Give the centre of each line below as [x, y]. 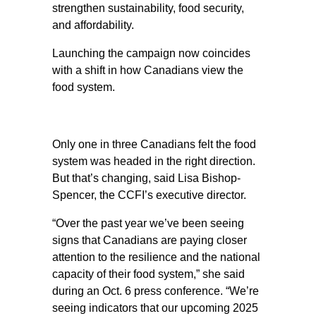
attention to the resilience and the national [156, 257]
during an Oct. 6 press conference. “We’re [156, 291]
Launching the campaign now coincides [151, 53]
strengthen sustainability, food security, [148, 8]
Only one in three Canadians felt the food [154, 144]
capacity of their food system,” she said [148, 274]
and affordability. [93, 25]
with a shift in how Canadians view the [148, 70]
